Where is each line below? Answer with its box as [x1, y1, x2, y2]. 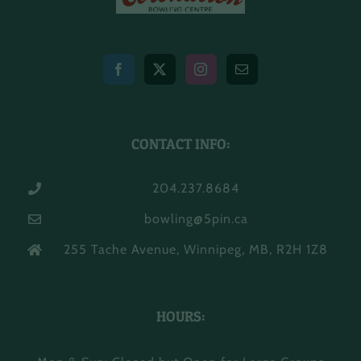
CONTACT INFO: [131, 135, 230, 152]
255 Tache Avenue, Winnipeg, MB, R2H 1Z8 [64, 242, 329, 258]
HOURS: [156, 307, 205, 325]
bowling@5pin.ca [143, 211, 248, 227]
